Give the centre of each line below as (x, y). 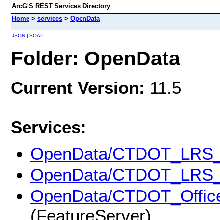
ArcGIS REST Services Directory (61, 6)
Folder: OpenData (96, 58)
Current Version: (80, 87)
